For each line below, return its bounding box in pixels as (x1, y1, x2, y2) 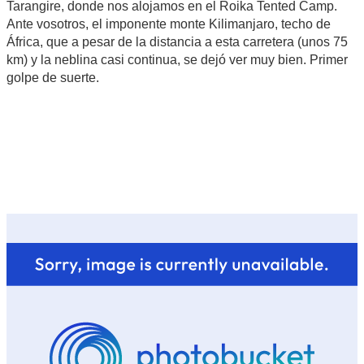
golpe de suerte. (6, 70, 99, 84)
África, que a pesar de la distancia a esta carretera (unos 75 (6, 34, 348, 49)
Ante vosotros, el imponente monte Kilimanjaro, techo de (6, 16, 331, 31)
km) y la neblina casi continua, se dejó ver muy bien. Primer (6, 52, 348, 67)
